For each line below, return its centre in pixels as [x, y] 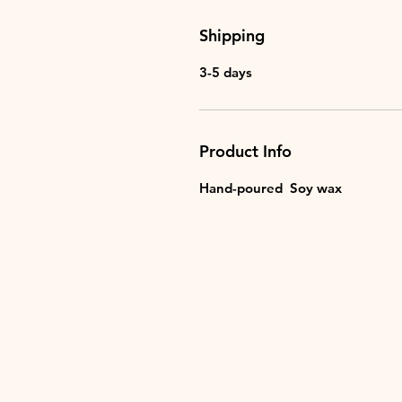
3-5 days [226, 72]
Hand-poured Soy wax [271, 188]
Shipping [232, 35]
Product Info [245, 151]
